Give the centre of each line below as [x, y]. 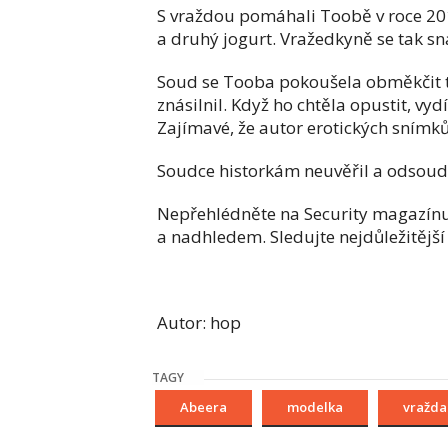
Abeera [203, 407]
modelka [315, 407]
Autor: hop [199, 322]
